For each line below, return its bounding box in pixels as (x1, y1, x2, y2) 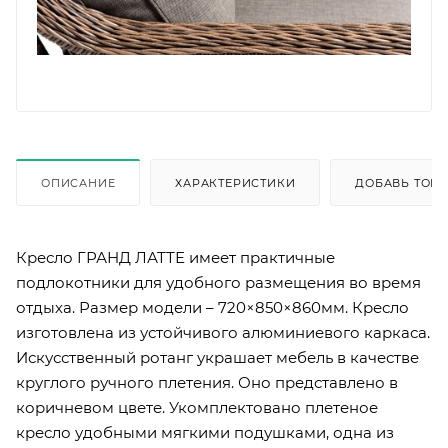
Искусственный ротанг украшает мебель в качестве (16, 347, 419, 367)
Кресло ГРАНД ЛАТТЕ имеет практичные (16, 247, 335, 267)
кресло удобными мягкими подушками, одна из (16, 422, 394, 442)
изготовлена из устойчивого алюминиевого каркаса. (16, 322, 430, 342)
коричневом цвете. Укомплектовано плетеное (16, 397, 378, 417)
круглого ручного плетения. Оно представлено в (16, 372, 398, 392)
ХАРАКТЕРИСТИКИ (175, 175, 296, 190)
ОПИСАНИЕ (41, 175, 116, 190)
